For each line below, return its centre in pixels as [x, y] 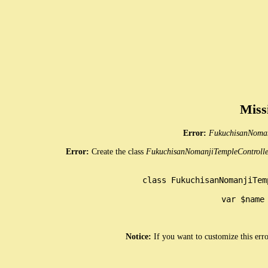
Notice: [139, 237]
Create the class [118, 152]
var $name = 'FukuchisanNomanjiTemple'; [202, 199]
